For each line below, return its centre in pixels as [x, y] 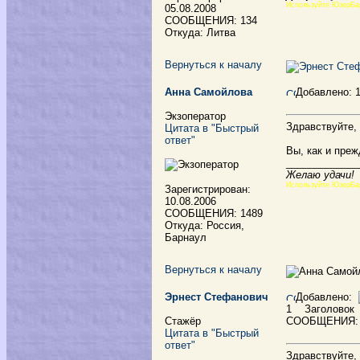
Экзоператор [195, 116]
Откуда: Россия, [205, 225]
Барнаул [186, 237]
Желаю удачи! [320, 175]
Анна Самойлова [209, 92]
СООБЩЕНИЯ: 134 [211, 20]
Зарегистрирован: [208, 189]
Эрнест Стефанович [217, 297]
